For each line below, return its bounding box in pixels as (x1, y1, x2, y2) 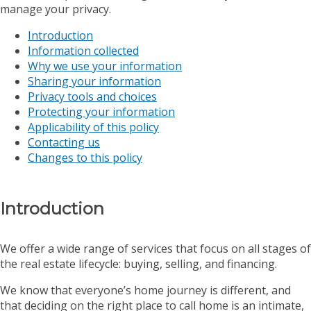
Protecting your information (28, 103, 175, 119)
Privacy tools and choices (28, 88, 157, 104)
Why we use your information (28, 58, 182, 74)
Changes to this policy (28, 149, 142, 165)
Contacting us (28, 134, 100, 150)
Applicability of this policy (28, 119, 159, 135)
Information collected (28, 42, 139, 58)
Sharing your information (28, 73, 161, 89)
